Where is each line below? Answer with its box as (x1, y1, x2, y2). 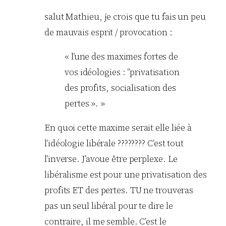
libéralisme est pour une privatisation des (44, 168, 207, 181)
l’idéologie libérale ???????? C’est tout (44, 137, 184, 150)
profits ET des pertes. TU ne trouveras (44, 184, 194, 197)
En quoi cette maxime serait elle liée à (44, 122, 194, 134)
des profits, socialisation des (65, 81, 176, 94)
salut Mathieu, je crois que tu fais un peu (44, 10, 206, 23)
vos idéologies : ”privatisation (65, 66, 180, 78)
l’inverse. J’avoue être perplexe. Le (44, 153, 178, 165)
